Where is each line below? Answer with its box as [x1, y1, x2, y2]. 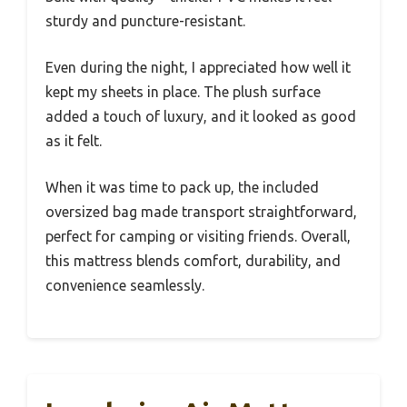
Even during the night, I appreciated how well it [45, 59, 351, 76]
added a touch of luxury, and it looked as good [45, 108, 356, 125]
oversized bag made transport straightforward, [45, 203, 357, 221]
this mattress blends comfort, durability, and [45, 253, 341, 270]
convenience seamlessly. [45, 277, 204, 294]
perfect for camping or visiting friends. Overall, [45, 228, 351, 245]
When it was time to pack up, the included [45, 179, 319, 196]
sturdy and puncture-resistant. [45, 13, 245, 30]
